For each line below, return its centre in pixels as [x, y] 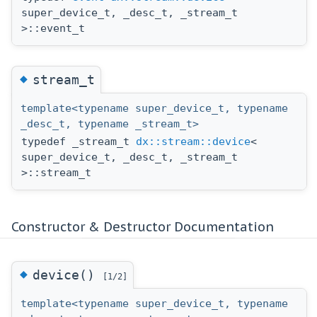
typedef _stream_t [79, 142]
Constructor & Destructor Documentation [143, 226]
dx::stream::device [193, 142]
